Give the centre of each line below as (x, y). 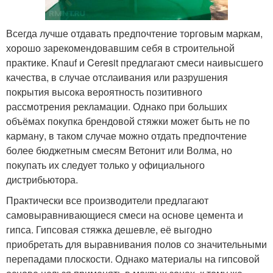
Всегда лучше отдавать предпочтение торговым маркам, (134, 34)
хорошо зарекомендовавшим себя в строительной (120, 48)
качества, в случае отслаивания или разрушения (117, 77)
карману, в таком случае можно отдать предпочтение (126, 136)
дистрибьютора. (42, 180)
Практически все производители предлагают (107, 200)
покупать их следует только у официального (105, 165)
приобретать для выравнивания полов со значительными (136, 244)
